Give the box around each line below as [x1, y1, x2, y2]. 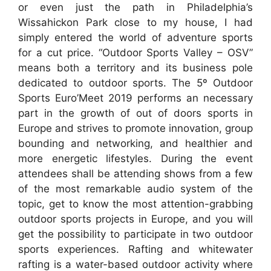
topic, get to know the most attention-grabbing [18, 197, 253, 210]
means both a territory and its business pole [18, 61, 253, 74]
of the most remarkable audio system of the [18, 182, 253, 195]
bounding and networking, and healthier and [18, 137, 253, 149]
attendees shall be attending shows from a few [18, 167, 253, 180]
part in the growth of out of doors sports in [18, 106, 253, 119]
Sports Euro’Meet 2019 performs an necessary [18, 91, 253, 104]
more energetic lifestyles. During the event [18, 152, 253, 165]
